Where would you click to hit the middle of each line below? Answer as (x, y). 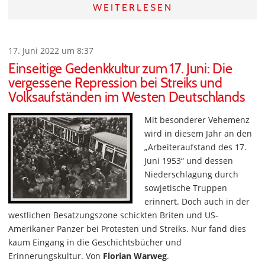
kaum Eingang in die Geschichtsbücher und (95, 243)
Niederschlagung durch (191, 174)
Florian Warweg (135, 256)
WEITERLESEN (132, 8)
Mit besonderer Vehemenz (197, 120)
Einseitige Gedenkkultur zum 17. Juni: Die (120, 69)
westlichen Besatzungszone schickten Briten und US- (113, 215)
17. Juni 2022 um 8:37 (51, 51)
